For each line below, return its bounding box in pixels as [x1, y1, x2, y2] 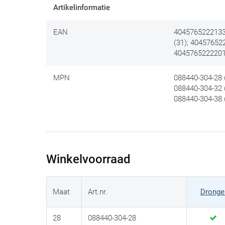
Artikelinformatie [53, 3, 110, 13]
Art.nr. [88, 187, 107, 197]
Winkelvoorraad [46, 152, 131, 167]
